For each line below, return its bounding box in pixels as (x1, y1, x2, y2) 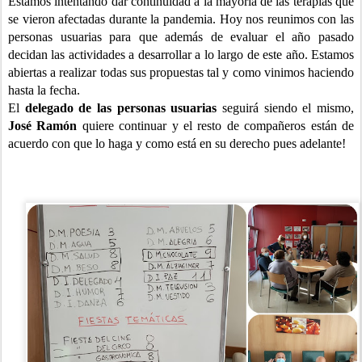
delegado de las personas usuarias (24, 100, 223, 115)
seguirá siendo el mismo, (222, 100, 355, 115)
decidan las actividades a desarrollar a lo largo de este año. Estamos (8, 47, 354, 61)
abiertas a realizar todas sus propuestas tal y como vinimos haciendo (8, 65, 354, 79)
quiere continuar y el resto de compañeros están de (77, 118, 355, 133)
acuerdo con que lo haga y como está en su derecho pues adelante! (8, 136, 346, 150)
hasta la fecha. (8, 82, 80, 97)
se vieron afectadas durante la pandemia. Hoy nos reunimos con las (8, 11, 354, 26)
